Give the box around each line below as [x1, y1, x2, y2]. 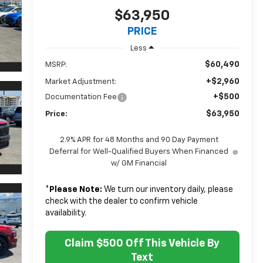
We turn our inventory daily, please [102, 185, 233, 194]
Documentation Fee [45, 93, 117, 101]
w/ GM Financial [111, 159, 167, 167]
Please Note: [49, 185, 102, 194]
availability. [45, 208, 86, 217]
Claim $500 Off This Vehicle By [65, 238, 220, 249]
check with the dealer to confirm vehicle [45, 197, 198, 205]
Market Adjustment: [45, 77, 116, 86]
